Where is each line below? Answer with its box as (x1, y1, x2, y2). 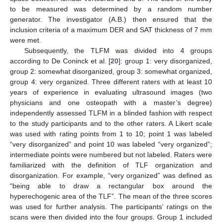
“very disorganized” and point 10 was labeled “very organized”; (10, 140, 212, 149)
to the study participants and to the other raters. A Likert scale (10, 119, 212, 128)
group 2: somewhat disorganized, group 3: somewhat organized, (10, 67, 212, 76)
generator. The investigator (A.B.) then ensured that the (10, 15, 212, 24)
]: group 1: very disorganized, (118, 57, 213, 65)
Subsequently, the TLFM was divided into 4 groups (24, 47, 212, 55)
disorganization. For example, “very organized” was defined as (10, 171, 212, 180)
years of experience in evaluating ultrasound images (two (10, 88, 212, 97)
